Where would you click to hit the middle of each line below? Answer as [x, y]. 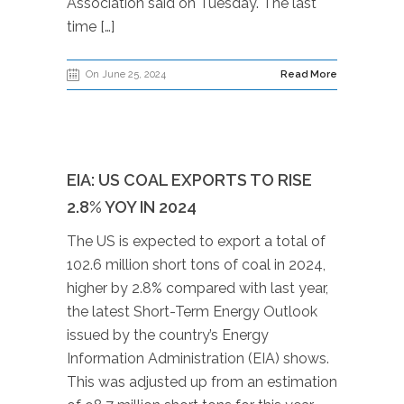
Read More [309, 74]
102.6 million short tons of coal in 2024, [196, 265]
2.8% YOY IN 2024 [132, 207]
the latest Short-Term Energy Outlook [192, 312]
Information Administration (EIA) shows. [198, 358]
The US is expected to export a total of [196, 241]
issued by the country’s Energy [168, 335]
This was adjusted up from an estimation [202, 382]
